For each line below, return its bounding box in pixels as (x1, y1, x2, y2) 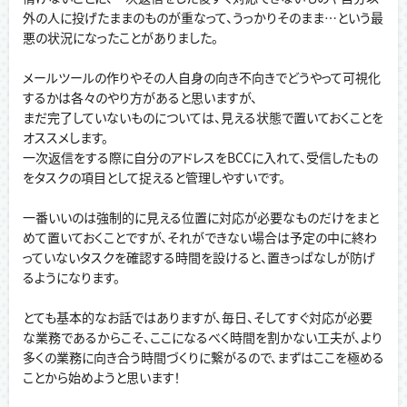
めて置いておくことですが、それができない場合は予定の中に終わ (23, 228, 377, 247)
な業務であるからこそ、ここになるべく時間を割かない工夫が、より (23, 328, 382, 347)
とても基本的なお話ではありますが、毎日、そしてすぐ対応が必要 (23, 308, 372, 327)
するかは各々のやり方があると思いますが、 (23, 88, 257, 107)
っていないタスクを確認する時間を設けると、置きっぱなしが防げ (23, 248, 375, 267)
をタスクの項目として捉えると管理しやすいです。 (23, 168, 285, 187)
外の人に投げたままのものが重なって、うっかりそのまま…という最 (23, 8, 383, 27)
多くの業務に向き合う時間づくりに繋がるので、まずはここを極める (23, 348, 384, 367)
